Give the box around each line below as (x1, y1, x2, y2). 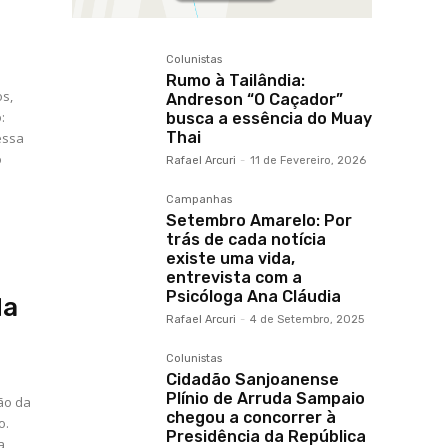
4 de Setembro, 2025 (250, 313, 364, 327)
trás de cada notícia (166, 230, 326, 250)
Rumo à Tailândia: (166, 71, 305, 91)
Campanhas (166, 193, 232, 207)
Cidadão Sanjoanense (166, 370, 339, 390)
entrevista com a (166, 268, 302, 288)
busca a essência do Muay (166, 109, 372, 129)
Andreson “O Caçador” (166, 90, 343, 110)
